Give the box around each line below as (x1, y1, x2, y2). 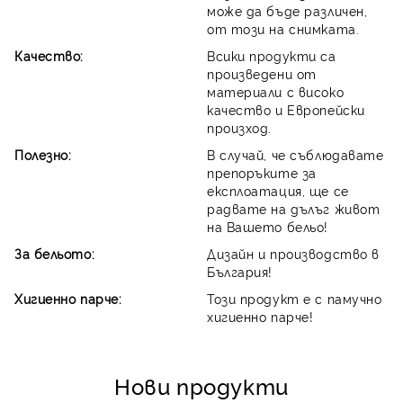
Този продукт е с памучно (207, 290, 382, 307)
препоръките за (207, 164, 317, 181)
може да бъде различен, (207, 2, 368, 19)
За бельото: (14, 245, 95, 262)
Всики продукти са (207, 47, 336, 64)
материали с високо (207, 83, 345, 100)
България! (207, 263, 273, 280)
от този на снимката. (207, 20, 360, 37)
